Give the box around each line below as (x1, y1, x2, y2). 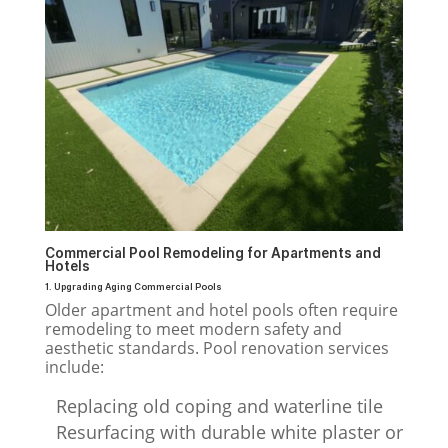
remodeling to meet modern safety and (44, 318, 342, 341)
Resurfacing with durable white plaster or (55, 420, 403, 445)
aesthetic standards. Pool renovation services (44, 337, 389, 360)
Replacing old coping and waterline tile (55, 394, 383, 419)
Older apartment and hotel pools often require (44, 299, 398, 322)
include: (44, 356, 104, 379)
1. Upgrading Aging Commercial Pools (44, 281, 222, 293)
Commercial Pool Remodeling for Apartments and (44, 245, 381, 262)
